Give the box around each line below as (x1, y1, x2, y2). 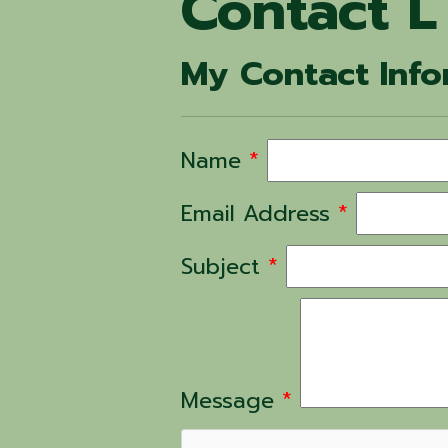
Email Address (181, 197, 331, 231)
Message (181, 384, 275, 418)
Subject (181, 250, 261, 284)
